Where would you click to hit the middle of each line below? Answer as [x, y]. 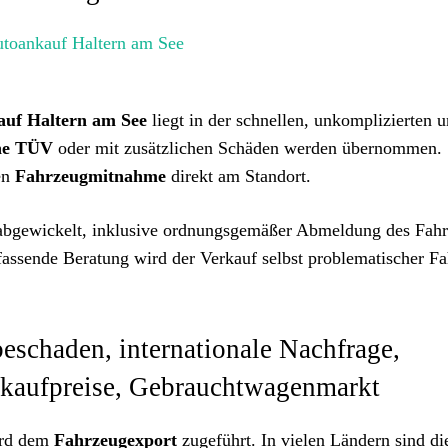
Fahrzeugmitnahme [90, 176]
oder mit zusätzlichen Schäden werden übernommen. [247, 148]
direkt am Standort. [238, 176]
